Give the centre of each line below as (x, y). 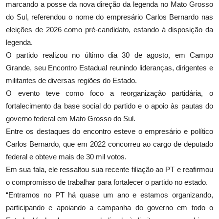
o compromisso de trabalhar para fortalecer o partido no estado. (107, 182)
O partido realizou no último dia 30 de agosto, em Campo (109, 55)
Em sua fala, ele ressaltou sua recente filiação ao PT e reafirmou (109, 170)
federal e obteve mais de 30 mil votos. (67, 157)
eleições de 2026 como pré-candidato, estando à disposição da (109, 30)
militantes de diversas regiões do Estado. (72, 81)
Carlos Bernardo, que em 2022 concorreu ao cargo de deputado (109, 144)
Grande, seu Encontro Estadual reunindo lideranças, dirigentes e (109, 68)
